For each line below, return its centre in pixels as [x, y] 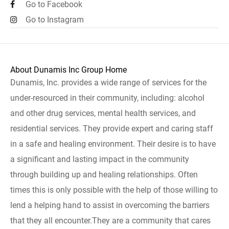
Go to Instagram [55, 20]
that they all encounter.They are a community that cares [110, 221]
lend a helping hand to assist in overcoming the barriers [110, 205]
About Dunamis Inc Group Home [68, 70]
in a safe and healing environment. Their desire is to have [113, 144]
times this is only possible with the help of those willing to [114, 190]
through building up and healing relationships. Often [104, 175]
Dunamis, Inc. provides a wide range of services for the [108, 83]
